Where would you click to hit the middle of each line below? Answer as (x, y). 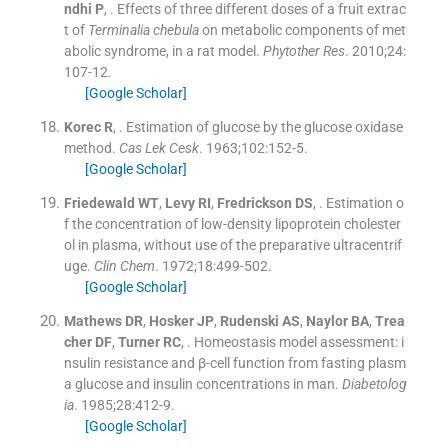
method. (89, 147)
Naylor (326, 320)
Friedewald (99, 202)
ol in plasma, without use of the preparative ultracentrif (232, 244)
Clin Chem (124, 265)
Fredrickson (254, 202)
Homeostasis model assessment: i (298, 341)
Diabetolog (374, 383)
